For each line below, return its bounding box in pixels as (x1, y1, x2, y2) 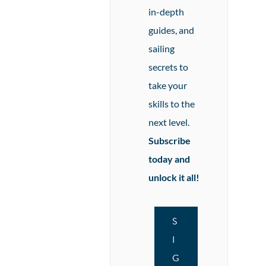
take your (148, 79, 187, 91)
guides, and (148, 24, 194, 36)
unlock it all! (148, 171, 199, 183)
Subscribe (148, 134, 191, 146)
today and (148, 153, 190, 164)
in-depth (148, 5, 184, 17)
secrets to (148, 61, 188, 72)
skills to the (148, 97, 195, 109)
